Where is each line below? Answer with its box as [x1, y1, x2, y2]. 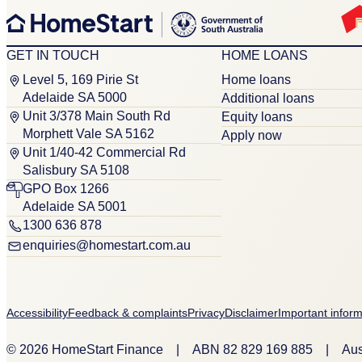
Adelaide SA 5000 [23, 90, 127, 104]
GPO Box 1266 [23, 181, 109, 196]
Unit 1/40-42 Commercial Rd [23, 145, 186, 159]
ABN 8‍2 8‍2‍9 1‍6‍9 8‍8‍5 [192, 342, 313, 356]
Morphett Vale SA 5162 [23, 126, 154, 141]
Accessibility [6, 305, 68, 319]
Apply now [221, 128, 282, 142]
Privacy [187, 305, 225, 319]
